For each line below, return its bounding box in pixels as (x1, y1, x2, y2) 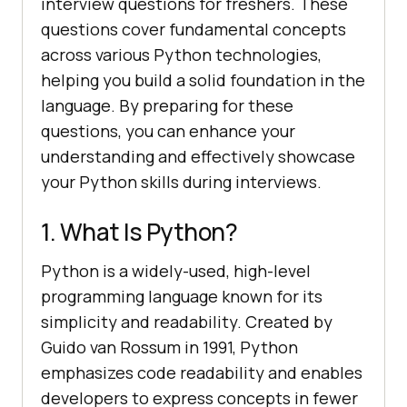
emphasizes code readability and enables (41, 361, 362, 383)
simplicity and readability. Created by (41, 310, 333, 333)
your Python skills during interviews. (41, 170, 322, 193)
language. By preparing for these (41, 94, 293, 116)
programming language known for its (41, 284, 323, 307)
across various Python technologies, (41, 43, 322, 65)
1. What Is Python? (41, 214, 237, 248)
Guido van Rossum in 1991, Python (41, 335, 298, 358)
